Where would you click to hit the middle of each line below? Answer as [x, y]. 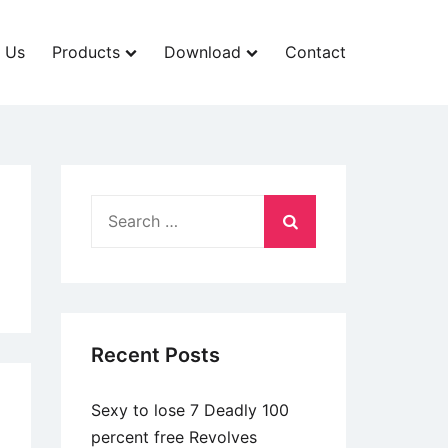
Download [202, 52]
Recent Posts [155, 355]
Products [86, 52]
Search [116, 207]
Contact [315, 52]
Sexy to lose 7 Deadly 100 [190, 410]
